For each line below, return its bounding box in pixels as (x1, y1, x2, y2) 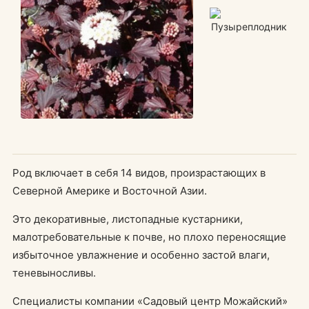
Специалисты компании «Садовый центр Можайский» (12, 295, 288, 308)
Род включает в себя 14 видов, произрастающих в (12, 166, 266, 179)
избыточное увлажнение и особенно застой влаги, (12, 248, 270, 261)
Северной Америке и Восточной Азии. (12, 184, 207, 197)
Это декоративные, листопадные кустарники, (12, 212, 243, 226)
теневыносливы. (12, 266, 96, 279)
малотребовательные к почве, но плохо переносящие (12, 230, 286, 243)
